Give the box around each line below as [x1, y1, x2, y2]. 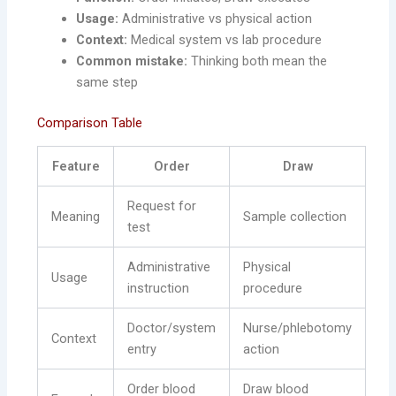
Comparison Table [37, 115, 143, 132]
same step [76, 74, 139, 91]
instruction [127, 280, 190, 297]
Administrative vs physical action [118, 11, 313, 27]
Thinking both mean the [187, 53, 328, 70]
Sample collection [243, 209, 347, 225]
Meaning [51, 209, 101, 225]
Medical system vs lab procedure [127, 32, 323, 49]
